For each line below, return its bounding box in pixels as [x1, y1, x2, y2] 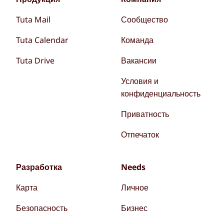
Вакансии [121, 54, 157, 66]
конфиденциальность [121, 87, 201, 99]
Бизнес [121, 202, 148, 213]
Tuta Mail [15, 13, 50, 25]
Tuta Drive [15, 54, 54, 66]
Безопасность [15, 202, 67, 213]
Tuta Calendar [15, 34, 68, 45]
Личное [121, 181, 149, 193]
